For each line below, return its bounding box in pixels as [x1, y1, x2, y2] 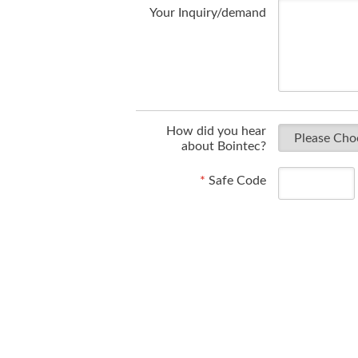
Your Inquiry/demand [149, 6, 266, 19]
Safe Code [205, 174, 266, 187]
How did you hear [165, 125, 266, 137]
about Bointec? [181, 140, 266, 153]
